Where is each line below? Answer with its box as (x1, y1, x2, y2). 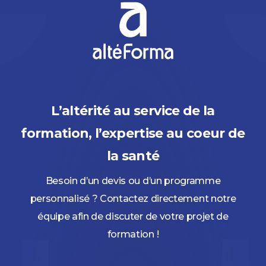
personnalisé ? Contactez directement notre (30, 192, 236, 204)
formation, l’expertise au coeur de (21, 125, 245, 141)
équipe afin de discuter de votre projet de (37, 210, 229, 222)
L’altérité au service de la (51, 102, 215, 119)
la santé (106, 147, 160, 164)
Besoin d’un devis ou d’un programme (45, 175, 221, 186)
